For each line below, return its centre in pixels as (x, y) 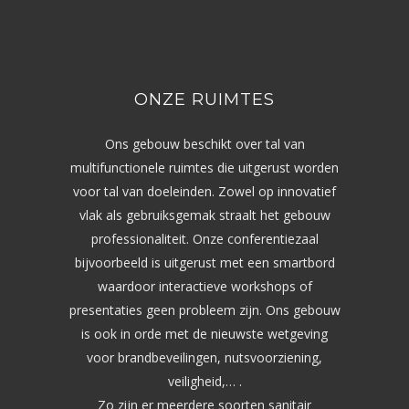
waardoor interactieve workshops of (204, 286)
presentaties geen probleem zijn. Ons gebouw (204, 309)
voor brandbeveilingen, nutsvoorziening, (204, 357)
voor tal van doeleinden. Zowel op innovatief (204, 191)
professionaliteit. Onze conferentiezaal (204, 238)
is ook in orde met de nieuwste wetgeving (204, 333)
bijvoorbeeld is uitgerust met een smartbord (204, 262)
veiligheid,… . (204, 381)
